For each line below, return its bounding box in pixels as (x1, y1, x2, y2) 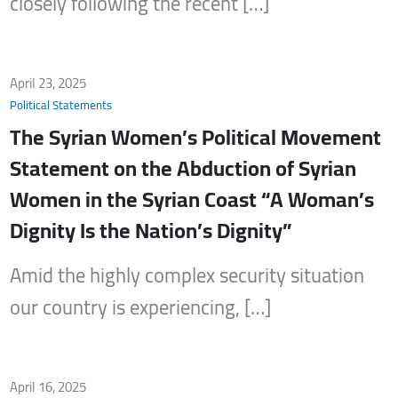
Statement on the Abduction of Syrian (10, 148, 357, 189)
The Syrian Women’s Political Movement (10, 117, 382, 158)
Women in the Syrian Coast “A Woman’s (10, 179, 375, 220)
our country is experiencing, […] (10, 289, 272, 327)
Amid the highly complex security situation (10, 257, 365, 295)
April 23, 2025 (10, 69, 87, 96)
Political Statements (10, 93, 113, 115)
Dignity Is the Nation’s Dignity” (10, 211, 293, 251)
